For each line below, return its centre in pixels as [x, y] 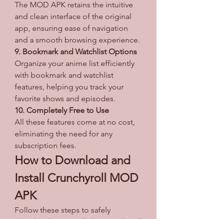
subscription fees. [45, 145]
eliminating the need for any [64, 133]
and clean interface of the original [73, 16]
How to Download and [73, 160]
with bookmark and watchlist [64, 75]
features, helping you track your [69, 87]
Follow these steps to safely [63, 210]
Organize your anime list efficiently [75, 63]
